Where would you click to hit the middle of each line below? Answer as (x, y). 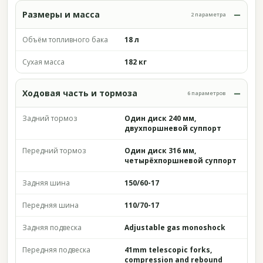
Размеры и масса (61, 14)
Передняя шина (50, 205)
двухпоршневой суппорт (173, 128)
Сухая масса (43, 62)
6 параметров (207, 93)
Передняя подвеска (56, 250)
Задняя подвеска (52, 227)
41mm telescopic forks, (168, 250)
